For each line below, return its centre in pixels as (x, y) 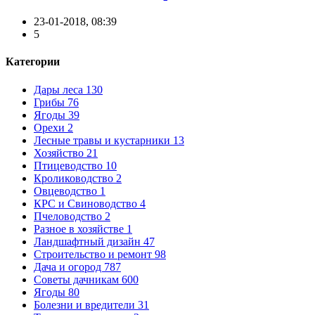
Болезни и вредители (86, 304)
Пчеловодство (69, 216)
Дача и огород (69, 266)
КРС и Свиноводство (87, 203)
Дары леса (60, 89)
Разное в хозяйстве (80, 229)
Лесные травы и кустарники (103, 140)
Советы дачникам (78, 279)
